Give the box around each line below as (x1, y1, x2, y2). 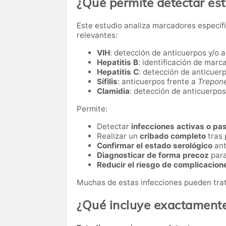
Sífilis (97, 77, 118, 87)
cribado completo (140, 131, 206, 141)
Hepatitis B (97, 58, 138, 68)
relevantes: (77, 30, 118, 40)
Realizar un (97, 131, 140, 141)
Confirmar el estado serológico (97, 141, 212, 151)
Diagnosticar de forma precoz (97, 150, 209, 160)
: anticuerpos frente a (118, 77, 198, 87)
